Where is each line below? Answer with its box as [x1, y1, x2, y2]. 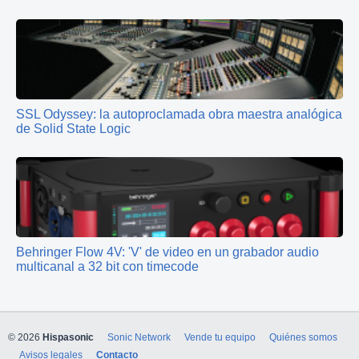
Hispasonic [42, 332, 94, 343]
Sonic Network [107, 332, 171, 343]
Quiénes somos [269, 332, 337, 343]
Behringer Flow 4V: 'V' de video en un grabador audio [16, 244, 319, 259]
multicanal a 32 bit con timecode [16, 259, 199, 273]
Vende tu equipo [184, 332, 256, 343]
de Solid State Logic [16, 121, 131, 135]
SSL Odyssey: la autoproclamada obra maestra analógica [16, 107, 342, 121]
